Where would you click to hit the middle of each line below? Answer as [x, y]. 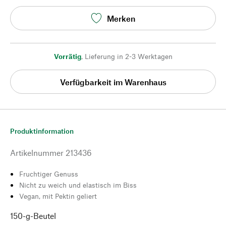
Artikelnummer [37, 153]
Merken [121, 18]
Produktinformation [42, 131]
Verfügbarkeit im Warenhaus [113, 82]
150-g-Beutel [33, 216]
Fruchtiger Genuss [49, 174]
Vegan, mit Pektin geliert [58, 196]
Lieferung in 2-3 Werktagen [128, 56]
